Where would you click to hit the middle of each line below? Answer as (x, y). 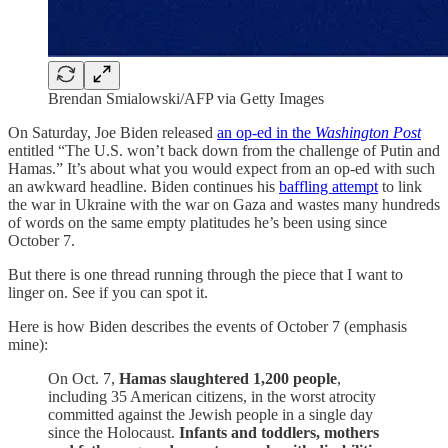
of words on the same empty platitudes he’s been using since (197, 222)
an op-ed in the (266, 132)
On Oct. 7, (83, 378)
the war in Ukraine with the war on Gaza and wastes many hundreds (224, 204)
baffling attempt (328, 186)
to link (400, 186)
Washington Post (368, 132)
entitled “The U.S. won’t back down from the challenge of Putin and (224, 150)
